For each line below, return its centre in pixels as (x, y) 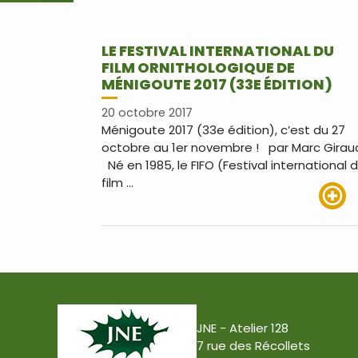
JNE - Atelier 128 (243, 328)
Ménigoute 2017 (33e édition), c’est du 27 (223, 130)
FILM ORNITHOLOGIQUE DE (198, 68)
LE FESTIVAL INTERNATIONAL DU (218, 51)
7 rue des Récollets (253, 346)
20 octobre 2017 (147, 113)
